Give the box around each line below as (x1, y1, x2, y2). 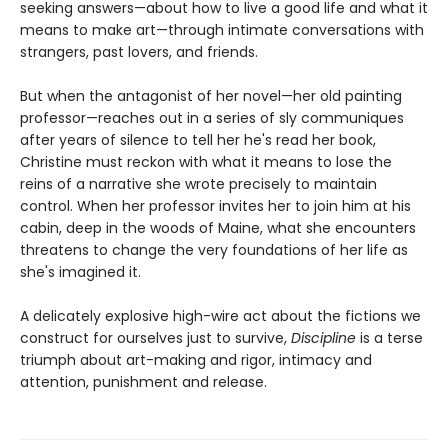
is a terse (356, 327, 423, 348)
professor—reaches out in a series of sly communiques (20, 107, 404, 128)
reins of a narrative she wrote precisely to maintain (20, 173, 377, 194)
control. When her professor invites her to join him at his (20, 195, 411, 216)
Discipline (291, 327, 356, 348)
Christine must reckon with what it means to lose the (20, 151, 392, 172)
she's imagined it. (20, 261, 141, 282)
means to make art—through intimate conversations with (20, 19, 424, 40)
